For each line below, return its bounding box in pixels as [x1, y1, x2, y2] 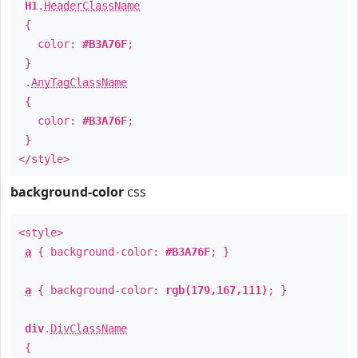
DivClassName [50, 322, 127, 335]
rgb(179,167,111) [165, 284, 268, 296]
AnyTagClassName [31, 76, 127, 89]
